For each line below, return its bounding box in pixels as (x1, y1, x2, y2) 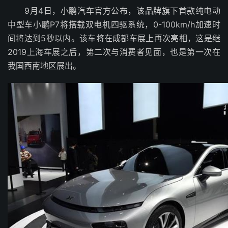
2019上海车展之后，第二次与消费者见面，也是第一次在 (8, 47, 220, 58)
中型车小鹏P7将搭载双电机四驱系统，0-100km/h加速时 (8, 19, 220, 30)
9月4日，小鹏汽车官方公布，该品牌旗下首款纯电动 (8, 6, 220, 16)
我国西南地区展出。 (8, 61, 81, 71)
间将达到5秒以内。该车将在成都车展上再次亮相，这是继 (8, 33, 220, 44)
